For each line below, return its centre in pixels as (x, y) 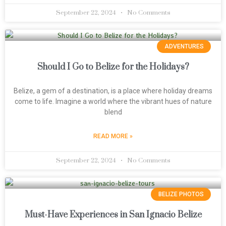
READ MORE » (113, 136)
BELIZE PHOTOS (181, 194)
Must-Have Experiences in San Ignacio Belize (113, 215)
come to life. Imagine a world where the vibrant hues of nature (113, 101)
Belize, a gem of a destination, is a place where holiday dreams (113, 91)
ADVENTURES (184, 47)
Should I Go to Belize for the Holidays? (113, 67)
